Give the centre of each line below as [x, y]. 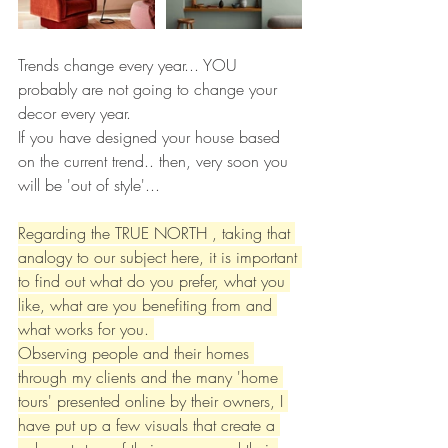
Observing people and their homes [136, 353]
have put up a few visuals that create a [149, 425]
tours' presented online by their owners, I [153, 401]
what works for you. [86, 329]
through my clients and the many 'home [150, 377]
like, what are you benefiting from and [147, 305]
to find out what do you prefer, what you [154, 281]
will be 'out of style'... [89, 185]
